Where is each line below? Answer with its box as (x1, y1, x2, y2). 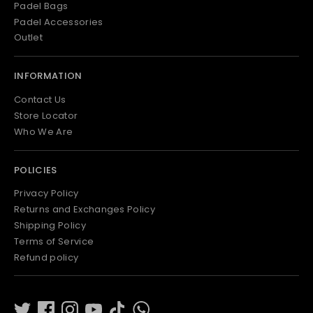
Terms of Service (14, 234, 94, 248)
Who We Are (14, 124, 73, 138)
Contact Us (14, 93, 66, 107)
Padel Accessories (14, 15, 103, 29)
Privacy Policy (14, 187, 79, 201)
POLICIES (14, 163, 57, 177)
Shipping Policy (14, 219, 86, 233)
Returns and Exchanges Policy (14, 203, 156, 217)
